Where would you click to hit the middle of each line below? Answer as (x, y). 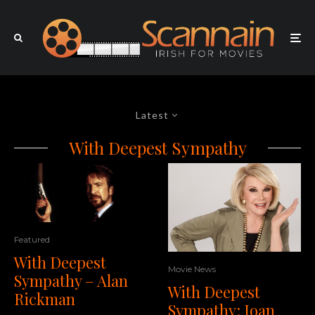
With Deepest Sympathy (157, 148)
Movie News (192, 269)
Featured (32, 240)
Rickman (45, 299)
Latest (152, 115)
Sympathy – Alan (71, 281)
